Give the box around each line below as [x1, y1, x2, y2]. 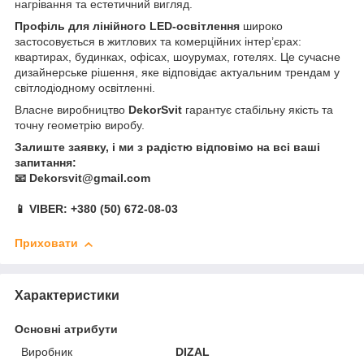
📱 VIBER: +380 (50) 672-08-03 [15, 202, 178, 216]
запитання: [15, 156, 76, 170]
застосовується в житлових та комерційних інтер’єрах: [15, 35, 301, 49]
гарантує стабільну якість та [182, 103, 333, 117]
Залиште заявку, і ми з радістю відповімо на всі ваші [15, 141, 320, 154]
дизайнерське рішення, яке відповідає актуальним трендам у [15, 66, 340, 80]
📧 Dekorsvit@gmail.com [15, 171, 150, 185]
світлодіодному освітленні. [15, 81, 155, 95]
